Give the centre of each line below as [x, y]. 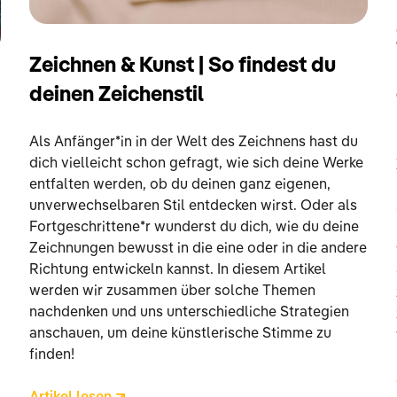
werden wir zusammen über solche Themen [173, 292]
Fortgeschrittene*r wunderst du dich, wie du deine [195, 228]
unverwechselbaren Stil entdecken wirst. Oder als [194, 207]
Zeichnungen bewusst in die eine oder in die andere [198, 249]
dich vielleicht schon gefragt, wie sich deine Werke [197, 164]
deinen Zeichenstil [117, 96]
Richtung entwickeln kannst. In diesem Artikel [178, 271]
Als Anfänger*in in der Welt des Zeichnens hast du [194, 143]
